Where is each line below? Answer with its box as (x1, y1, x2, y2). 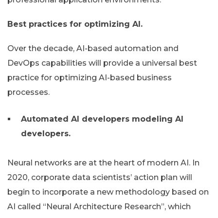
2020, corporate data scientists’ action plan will (7, 173, 192, 182)
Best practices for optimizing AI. (7, 19, 143, 29)
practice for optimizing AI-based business (7, 73, 172, 83)
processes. (7, 88, 50, 97)
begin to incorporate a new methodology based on (7, 187, 209, 197)
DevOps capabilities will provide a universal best (7, 58, 197, 68)
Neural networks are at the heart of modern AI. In (7, 158, 200, 168)
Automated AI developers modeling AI (21, 114, 183, 124)
